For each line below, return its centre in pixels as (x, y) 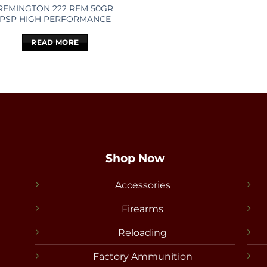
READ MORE (55, 42)
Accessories (142, 185)
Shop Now (135, 158)
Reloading (142, 233)
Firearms (142, 209)
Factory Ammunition (142, 257)
